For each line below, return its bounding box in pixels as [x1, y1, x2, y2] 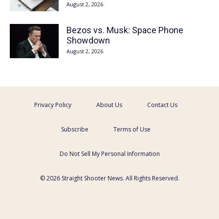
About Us [96, 101, 122, 109]
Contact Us [147, 101, 177, 109]
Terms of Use [113, 125, 151, 133]
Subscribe [61, 125, 88, 133]
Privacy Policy [34, 101, 71, 109]
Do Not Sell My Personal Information [59, 150, 160, 158]
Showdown [66, 35, 110, 45]
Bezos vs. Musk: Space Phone [66, 25, 183, 35]
